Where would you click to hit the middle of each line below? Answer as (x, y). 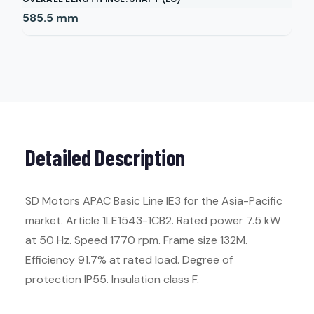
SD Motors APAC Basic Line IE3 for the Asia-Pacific (154, 201)
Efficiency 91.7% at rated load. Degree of (129, 260)
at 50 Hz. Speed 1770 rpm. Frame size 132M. (136, 240)
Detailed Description (105, 157)
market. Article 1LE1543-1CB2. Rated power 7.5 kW (153, 220)
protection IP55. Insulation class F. (112, 279)
